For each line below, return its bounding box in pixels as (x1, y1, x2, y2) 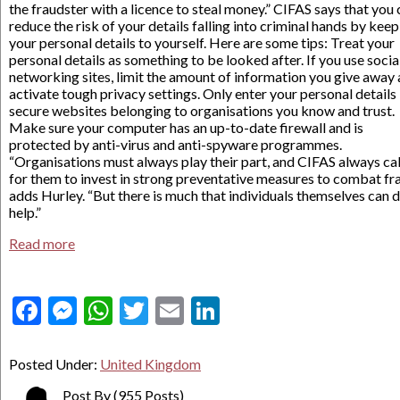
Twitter (148, 293, 241, 328)
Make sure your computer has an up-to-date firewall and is (9, 119, 363, 136)
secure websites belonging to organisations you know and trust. (9, 102, 395, 119)
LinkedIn (220, 293, 325, 328)
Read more (9, 235, 75, 252)
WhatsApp (112, 293, 245, 328)
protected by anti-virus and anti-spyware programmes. (9, 136, 342, 153)
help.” (9, 204, 41, 221)
